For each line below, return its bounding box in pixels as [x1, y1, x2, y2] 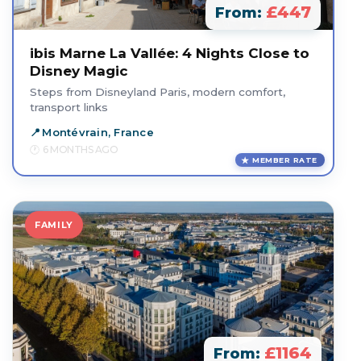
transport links [30, 101, 108, 114]
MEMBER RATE [252, 156, 317, 164]
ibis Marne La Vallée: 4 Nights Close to [30, 45, 309, 61]
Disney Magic [30, 63, 128, 79]
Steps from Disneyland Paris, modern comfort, [30, 85, 285, 98]
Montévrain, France [42, 126, 154, 139]
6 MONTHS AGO [43, 143, 118, 156]
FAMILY [35, 219, 73, 230]
